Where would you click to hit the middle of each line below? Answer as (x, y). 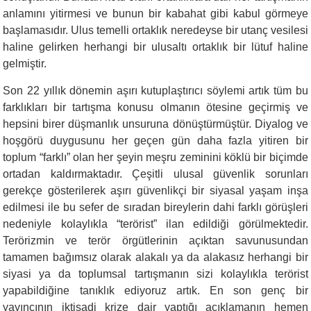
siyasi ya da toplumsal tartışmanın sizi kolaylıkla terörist (155, 274)
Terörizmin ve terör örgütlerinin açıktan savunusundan (155, 240)
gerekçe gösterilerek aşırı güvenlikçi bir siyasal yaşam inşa (155, 190)
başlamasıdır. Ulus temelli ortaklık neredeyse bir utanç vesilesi (155, 30)
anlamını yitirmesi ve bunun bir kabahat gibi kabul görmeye (155, 13)
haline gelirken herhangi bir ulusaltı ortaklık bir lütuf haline (155, 47)
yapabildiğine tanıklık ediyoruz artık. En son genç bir (155, 290)
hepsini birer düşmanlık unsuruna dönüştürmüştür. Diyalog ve (155, 124)
